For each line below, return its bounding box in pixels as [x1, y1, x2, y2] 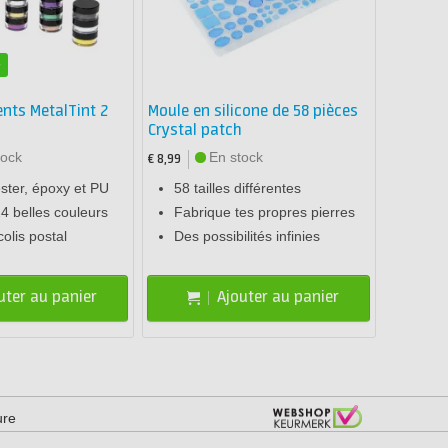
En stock [209, 148, 264, 165]
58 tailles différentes [174, 179, 302, 196]
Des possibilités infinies [174, 227, 321, 244]
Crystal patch [148, 120, 243, 140]
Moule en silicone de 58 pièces [148, 101, 359, 121]
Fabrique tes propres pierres [174, 203, 356, 220]
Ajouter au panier [216, 288, 339, 308]
